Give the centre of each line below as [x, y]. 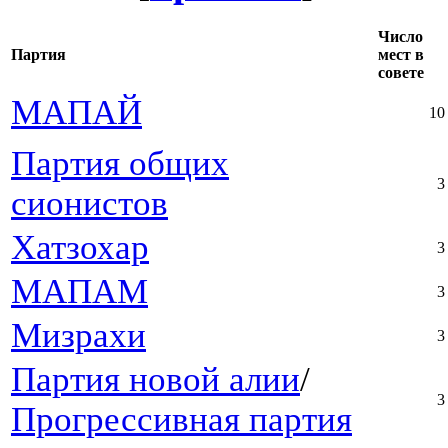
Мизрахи [78, 336]
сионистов [89, 204]
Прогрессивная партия [181, 420]
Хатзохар [80, 248]
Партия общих [120, 164]
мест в [401, 55]
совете [401, 73]
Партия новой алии [155, 380]
